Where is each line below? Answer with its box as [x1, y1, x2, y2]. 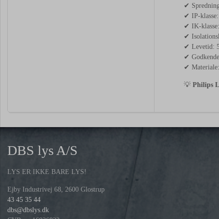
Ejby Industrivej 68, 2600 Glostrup [7, 185, 105, 193]
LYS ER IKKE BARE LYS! [7, 168, 87, 175]
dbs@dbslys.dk [7, 206, 49, 214]
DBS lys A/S [7, 142, 78, 158]
